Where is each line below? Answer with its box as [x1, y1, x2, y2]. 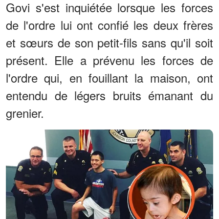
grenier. [6, 104, 44, 121]
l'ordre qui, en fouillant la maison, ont [6, 68, 213, 86]
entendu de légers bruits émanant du [6, 86, 213, 104]
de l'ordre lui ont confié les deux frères [6, 16, 213, 33]
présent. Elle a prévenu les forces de [6, 51, 213, 68]
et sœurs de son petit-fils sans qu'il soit [6, 33, 213, 51]
